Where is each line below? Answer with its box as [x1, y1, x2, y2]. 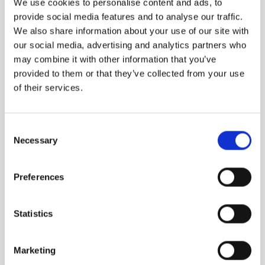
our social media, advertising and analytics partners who [14, 40, 246, 50]
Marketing [14, 245, 56, 256]
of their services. [14, 82, 83, 93]
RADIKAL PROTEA [22, 88, 115, 101]
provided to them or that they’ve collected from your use [14, 68, 244, 79]
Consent [4, 123, 37, 134]
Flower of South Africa [22, 110, 115, 120]
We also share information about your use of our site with [14, 25, 249, 36]
